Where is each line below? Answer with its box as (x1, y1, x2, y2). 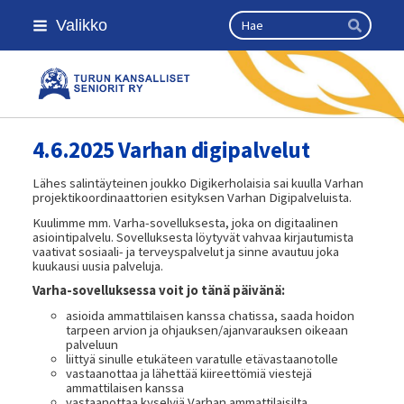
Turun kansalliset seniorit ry (131, 79, 358, 101)
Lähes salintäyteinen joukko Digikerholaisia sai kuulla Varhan (32, 174, 363, 191)
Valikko (55, 15, 107, 34)
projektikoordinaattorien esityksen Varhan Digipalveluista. (32, 188, 352, 206)
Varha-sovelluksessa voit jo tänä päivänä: (32, 282, 285, 299)
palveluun (65, 336, 118, 353)
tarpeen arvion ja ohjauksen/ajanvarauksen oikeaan (65, 322, 348, 339)
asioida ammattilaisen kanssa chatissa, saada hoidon (65, 308, 354, 325)
